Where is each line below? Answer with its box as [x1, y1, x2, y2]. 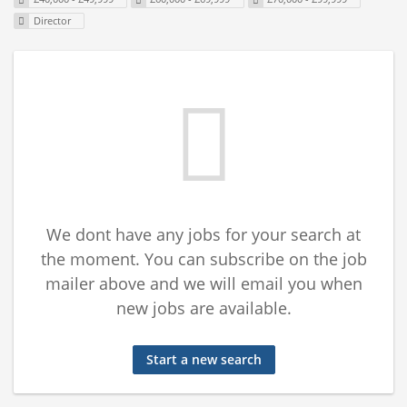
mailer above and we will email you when [45, 273, 362, 295]
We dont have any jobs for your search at [46, 223, 361, 246]
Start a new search [145, 351, 262, 369]
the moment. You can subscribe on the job [40, 248, 367, 271]
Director [33, 14, 71, 28]
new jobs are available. [115, 297, 292, 320]
